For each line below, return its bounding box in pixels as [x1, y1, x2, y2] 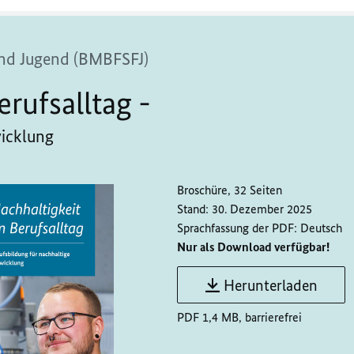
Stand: [177, 201, 209, 217]
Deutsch [300, 220, 342, 236]
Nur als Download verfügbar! [177, 239, 330, 255]
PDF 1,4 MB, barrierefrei [177, 310, 302, 326]
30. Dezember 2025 [212, 201, 312, 217]
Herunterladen [224, 276, 318, 296]
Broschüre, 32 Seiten [177, 183, 282, 198]
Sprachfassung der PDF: [177, 220, 297, 236]
